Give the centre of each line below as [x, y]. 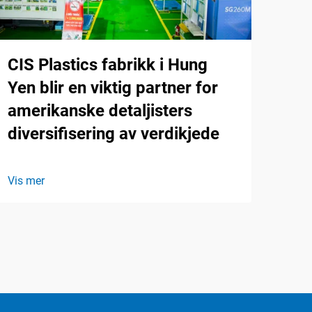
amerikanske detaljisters [100, 110]
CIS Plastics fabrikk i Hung [108, 64]
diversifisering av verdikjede [114, 133]
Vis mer [26, 180]
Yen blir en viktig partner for [113, 87]
